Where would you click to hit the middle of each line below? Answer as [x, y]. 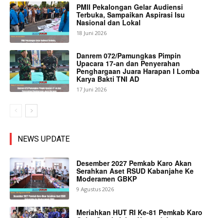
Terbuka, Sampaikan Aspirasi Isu [131, 14]
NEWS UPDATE [44, 139]
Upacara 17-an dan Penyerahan [128, 64]
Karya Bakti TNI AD [108, 79]
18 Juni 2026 [92, 33]
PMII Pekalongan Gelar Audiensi [130, 7]
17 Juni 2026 [92, 90]
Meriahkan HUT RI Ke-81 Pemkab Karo [140, 212]
